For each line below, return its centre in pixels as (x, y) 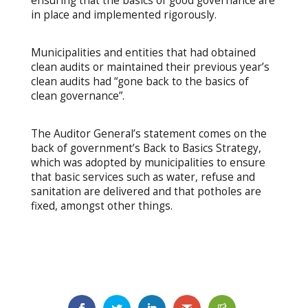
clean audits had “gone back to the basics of (140, 82)
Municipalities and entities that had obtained (143, 53)
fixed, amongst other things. (101, 206)
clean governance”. (77, 96)
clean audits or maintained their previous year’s (150, 67)
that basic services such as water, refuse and (143, 177)
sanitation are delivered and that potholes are (146, 191)
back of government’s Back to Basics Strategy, (146, 148)
